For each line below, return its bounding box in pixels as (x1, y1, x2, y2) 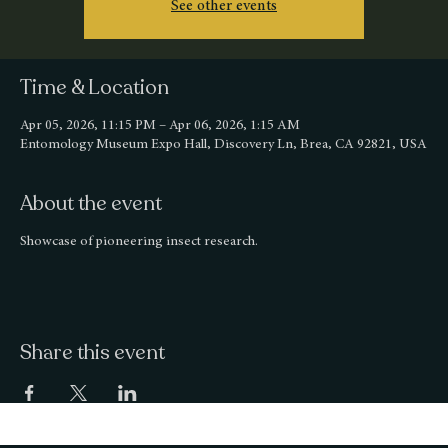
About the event (20, 190, 162, 217)
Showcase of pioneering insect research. (20, 235, 258, 249)
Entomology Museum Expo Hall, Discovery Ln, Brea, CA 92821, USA (20, 138, 427, 152)
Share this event (20, 339, 165, 366)
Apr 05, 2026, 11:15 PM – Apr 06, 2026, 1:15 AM (20, 119, 300, 133)
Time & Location (20, 74, 169, 101)
